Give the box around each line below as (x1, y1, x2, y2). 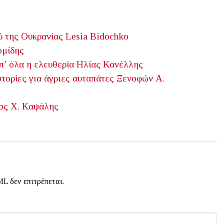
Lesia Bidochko (65, 30, 128, 41)
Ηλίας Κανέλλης (76, 58, 143, 69)
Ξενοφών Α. (116, 72, 164, 83)
